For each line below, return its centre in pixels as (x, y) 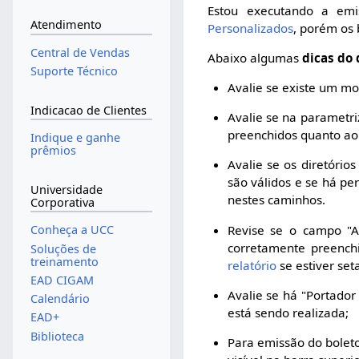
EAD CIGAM (62, 280)
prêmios (53, 151)
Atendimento (66, 25)
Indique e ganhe (75, 138)
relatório (252, 265)
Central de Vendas (80, 53)
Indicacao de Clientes (88, 110)
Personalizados (251, 28)
